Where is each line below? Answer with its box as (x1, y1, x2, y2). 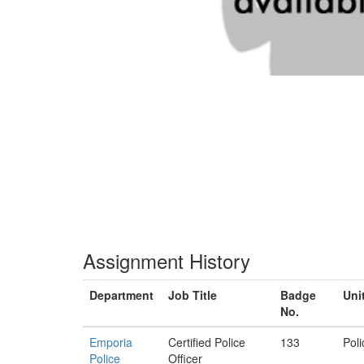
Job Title (168, 287, 217, 303)
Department (89, 287, 154, 303)
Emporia (89, 334, 132, 350)
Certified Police (168, 334, 245, 350)
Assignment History (83, 246, 250, 275)
